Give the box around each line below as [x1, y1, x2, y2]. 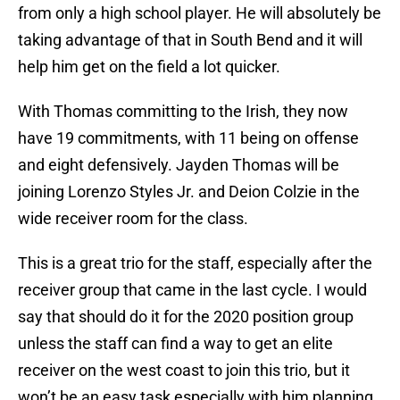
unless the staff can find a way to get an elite [18, 334, 333, 354]
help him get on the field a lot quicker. [18, 57, 280, 77]
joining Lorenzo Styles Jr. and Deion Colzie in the [18, 182, 360, 202]
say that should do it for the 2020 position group [18, 307, 354, 327]
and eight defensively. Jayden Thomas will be [18, 155, 339, 175]
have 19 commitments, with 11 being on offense [18, 129, 359, 148]
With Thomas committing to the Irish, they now [18, 102, 348, 121]
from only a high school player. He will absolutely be [18, 4, 381, 23]
